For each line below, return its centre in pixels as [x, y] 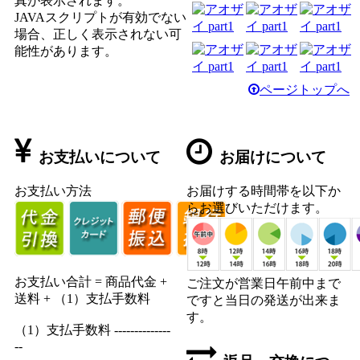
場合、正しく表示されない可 [98, 34]
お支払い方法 [53, 191]
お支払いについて [100, 157]
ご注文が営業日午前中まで [264, 284]
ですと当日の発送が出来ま [264, 301]
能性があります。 [66, 51]
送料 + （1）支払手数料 [82, 299]
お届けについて [273, 157]
